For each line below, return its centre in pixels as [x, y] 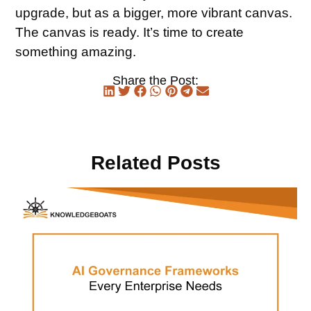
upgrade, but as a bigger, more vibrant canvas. [154, 13]
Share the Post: [155, 80]
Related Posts [155, 162]
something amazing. [76, 52]
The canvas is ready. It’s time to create [130, 33]
